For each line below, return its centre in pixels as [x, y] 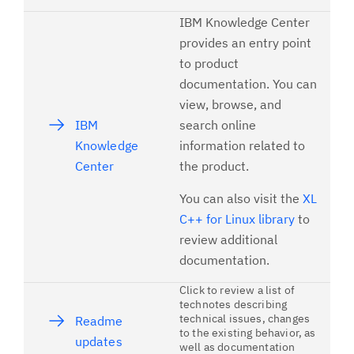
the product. [214, 166]
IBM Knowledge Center [245, 22]
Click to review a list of [237, 290]
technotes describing [233, 304]
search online [218, 125]
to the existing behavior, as [248, 333]
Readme [99, 321]
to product [209, 63]
